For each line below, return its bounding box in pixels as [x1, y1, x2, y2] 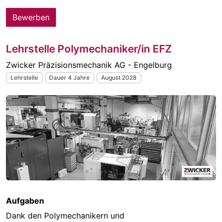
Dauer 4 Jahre [49, 74, 90, 81]
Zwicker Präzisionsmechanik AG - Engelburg [6, 60, 172, 70]
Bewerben [12, 12, 50, 22]
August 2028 [101, 74, 137, 81]
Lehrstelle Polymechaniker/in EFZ [6, 43, 172, 55]
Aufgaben [6, 195, 44, 206]
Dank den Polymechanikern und [6, 210, 124, 221]
